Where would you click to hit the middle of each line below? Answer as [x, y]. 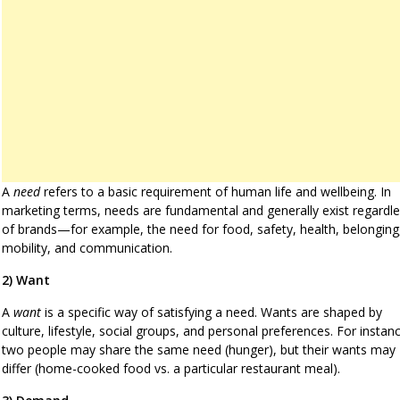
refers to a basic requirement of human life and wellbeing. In [216, 191]
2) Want [26, 279]
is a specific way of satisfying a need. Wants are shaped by [212, 312]
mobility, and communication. [87, 247]
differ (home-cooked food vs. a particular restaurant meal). [171, 368]
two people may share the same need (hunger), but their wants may [199, 349]
